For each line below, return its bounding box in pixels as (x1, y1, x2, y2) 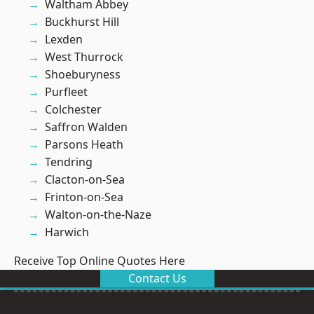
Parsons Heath (45, 137, 123, 153)
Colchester (45, 102, 102, 118)
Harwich (45, 224, 89, 240)
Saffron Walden (45, 119, 128, 135)
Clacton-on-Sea (45, 172, 125, 188)
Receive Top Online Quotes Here (14, 253, 185, 269)
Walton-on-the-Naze (45, 207, 151, 223)
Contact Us (128, 271, 186, 287)
